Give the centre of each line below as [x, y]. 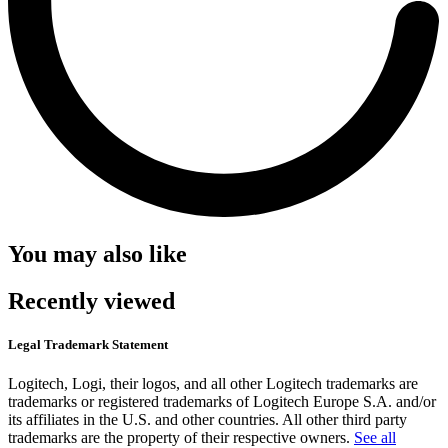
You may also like [97, 253]
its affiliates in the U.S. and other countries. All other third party [207, 420]
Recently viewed [91, 300]
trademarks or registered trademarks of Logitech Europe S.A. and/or [222, 402]
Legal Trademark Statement [88, 345]
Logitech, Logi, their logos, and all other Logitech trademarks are [213, 384]
